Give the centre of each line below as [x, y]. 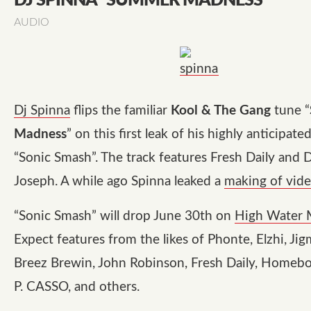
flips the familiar [120, 110]
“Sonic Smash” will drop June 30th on [124, 216]
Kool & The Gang [221, 110]
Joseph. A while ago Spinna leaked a [119, 181]
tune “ [290, 110]
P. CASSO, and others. [77, 287]
